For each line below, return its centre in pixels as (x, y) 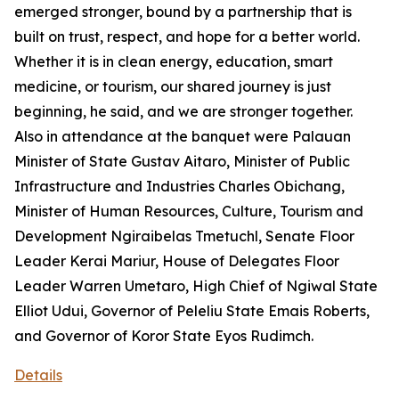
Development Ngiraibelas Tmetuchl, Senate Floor (184, 236)
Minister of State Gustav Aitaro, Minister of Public (182, 161)
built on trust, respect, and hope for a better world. (187, 37)
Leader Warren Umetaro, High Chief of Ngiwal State (196, 286)
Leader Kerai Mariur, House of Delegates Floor (177, 261)
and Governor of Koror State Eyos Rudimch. (164, 336)
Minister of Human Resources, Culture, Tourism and (189, 211)
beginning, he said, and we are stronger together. (185, 111)
